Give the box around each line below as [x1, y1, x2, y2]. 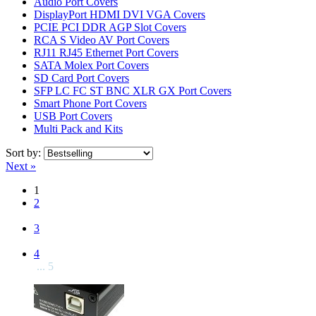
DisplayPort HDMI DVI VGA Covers [34, 8, 205, 20]
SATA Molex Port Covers [34, 59, 149, 71]
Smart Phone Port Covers [34, 97, 147, 109]
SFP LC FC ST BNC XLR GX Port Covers [34, 84, 231, 97]
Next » [6, 159, 36, 172]
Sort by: [6, 146, 44, 159]
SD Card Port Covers [34, 71, 129, 84]
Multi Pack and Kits [34, 122, 123, 135]
